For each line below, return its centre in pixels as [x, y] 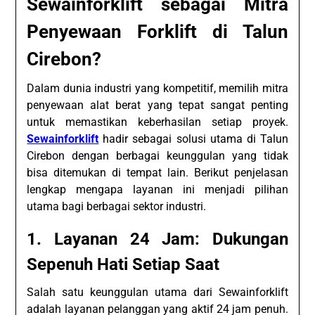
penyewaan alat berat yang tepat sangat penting [157, 105]
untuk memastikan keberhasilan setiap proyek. [157, 122]
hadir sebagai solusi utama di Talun [195, 139]
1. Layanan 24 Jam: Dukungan [157, 239]
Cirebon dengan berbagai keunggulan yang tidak [157, 156]
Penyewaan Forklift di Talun [157, 32]
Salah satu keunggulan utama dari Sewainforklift [157, 292]
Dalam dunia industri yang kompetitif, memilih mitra [157, 89]
